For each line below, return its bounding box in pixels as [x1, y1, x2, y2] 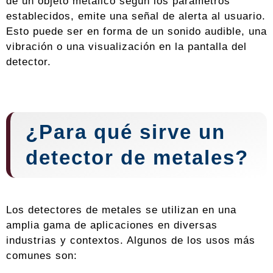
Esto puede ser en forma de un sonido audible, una [6, 25, 267, 38]
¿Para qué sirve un [26, 121, 225, 144]
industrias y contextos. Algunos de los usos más [6, 234, 255, 247]
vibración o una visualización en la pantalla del [6, 40, 247, 53]
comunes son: [6, 249, 77, 262]
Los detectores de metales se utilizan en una [6, 204, 236, 216]
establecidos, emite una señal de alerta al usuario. [6, 10, 266, 23]
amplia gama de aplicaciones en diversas [6, 219, 218, 232]
